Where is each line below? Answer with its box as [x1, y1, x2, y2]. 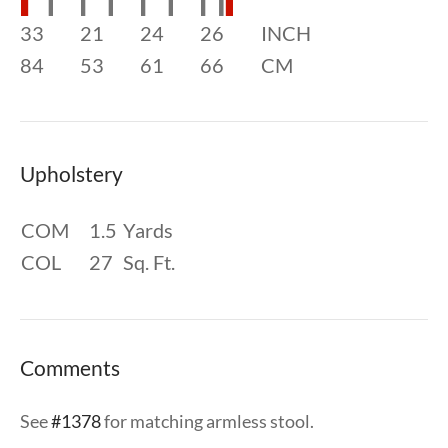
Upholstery [20, 160, 123, 186]
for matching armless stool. [101, 409, 314, 432]
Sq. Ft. [123, 249, 175, 274]
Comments [20, 354, 120, 380]
